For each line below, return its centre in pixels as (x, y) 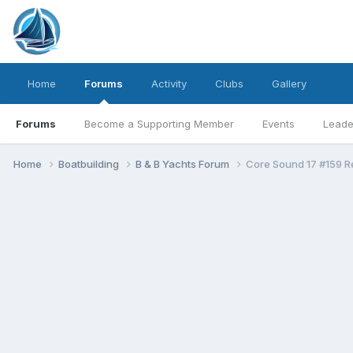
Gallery (289, 84)
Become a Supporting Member (159, 124)
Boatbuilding (90, 163)
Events (279, 124)
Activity (169, 84)
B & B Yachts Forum (184, 163)
